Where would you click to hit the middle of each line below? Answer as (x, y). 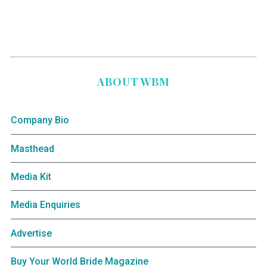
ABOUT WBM (133, 82)
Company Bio (40, 120)
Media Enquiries (45, 205)
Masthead (32, 148)
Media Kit (31, 177)
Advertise (31, 233)
